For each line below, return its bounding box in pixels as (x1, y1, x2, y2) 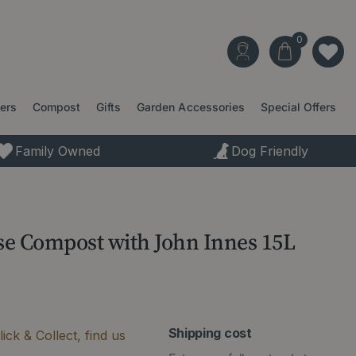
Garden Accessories (137, 100, 245, 114)
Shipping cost (168, 324, 252, 341)
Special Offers (260, 100, 336, 114)
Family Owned (14, 142, 100, 159)
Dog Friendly (231, 142, 309, 159)
